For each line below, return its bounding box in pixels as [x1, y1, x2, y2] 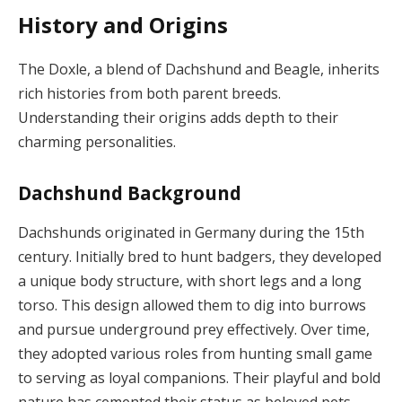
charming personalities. [18, 132, 176, 153]
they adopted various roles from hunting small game [18, 343, 372, 363]
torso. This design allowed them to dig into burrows [18, 294, 366, 315]
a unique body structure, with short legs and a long [18, 270, 362, 291]
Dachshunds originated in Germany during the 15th [18, 222, 364, 242]
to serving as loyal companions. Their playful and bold [18, 367, 380, 388]
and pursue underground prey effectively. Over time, [18, 319, 370, 339]
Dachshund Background [18, 180, 241, 206]
